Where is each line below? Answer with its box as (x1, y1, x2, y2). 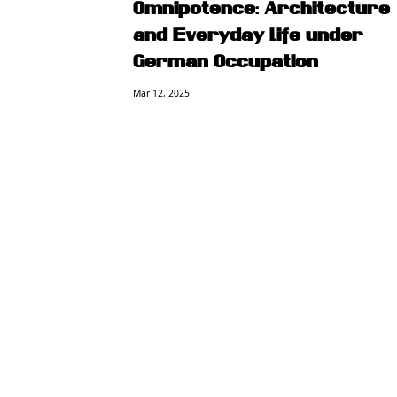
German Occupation (133, 53, 318, 72)
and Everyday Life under (133, 27, 363, 45)
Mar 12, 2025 (133, 86, 190, 99)
